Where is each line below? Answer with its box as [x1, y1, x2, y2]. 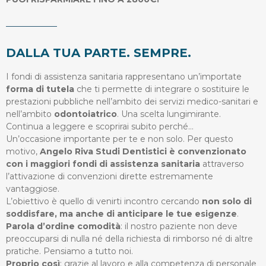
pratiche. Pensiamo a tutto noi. [6, 246, 133, 257]
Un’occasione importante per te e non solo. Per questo [6, 134, 233, 145]
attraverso [200, 159, 244, 170]
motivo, [6, 146, 40, 157]
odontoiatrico [54, 109, 117, 120]
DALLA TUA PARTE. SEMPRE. [6, 46, 191, 61]
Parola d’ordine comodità [6, 221, 121, 232]
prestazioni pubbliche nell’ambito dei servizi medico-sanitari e [6, 96, 258, 107]
